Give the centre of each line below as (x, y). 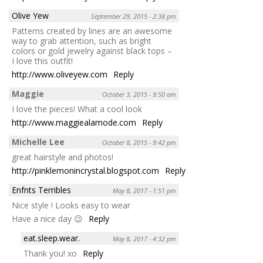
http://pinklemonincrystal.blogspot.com (85, 170)
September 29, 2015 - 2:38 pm (134, 16)
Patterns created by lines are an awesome (92, 31)
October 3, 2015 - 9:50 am (139, 94)
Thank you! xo (50, 253)
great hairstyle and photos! (63, 157)
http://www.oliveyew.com (60, 74)
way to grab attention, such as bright (82, 41)
